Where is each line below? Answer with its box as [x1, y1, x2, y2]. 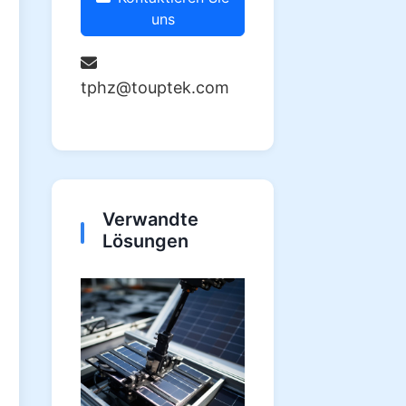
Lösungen [102, 230, 188, 252]
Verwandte [102, 208, 198, 230]
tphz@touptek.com [81, 78, 229, 97]
